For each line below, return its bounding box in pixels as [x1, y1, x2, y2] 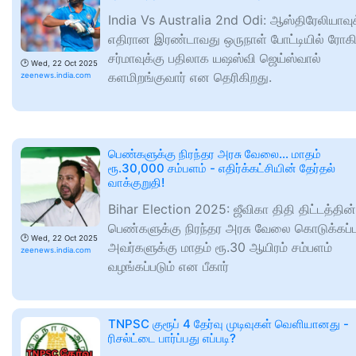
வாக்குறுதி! [108, 175, 164, 190]
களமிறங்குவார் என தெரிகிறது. [108, 69, 272, 85]
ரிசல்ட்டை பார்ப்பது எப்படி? [108, 331, 236, 346]
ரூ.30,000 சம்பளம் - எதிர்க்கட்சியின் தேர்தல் [108, 161, 335, 176]
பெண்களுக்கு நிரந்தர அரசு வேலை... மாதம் [108, 146, 321, 161]
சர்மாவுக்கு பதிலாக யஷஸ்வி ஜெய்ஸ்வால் [108, 50, 321, 66]
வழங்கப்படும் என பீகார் [108, 258, 229, 274]
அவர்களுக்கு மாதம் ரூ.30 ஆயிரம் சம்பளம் [108, 239, 332, 255]
